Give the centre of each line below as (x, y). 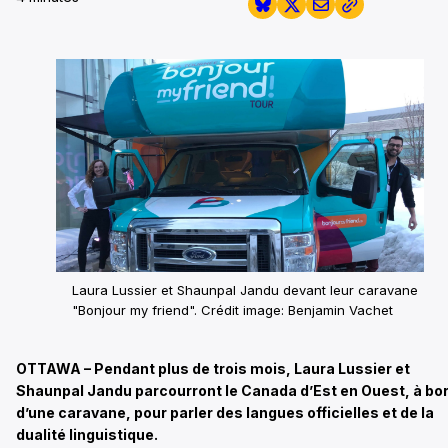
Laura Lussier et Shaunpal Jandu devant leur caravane (245, 289)
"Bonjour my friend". (136, 309)
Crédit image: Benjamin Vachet (297, 309)
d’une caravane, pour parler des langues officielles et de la (225, 412)
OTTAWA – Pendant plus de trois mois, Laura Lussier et (213, 368)
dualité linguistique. (87, 434)
